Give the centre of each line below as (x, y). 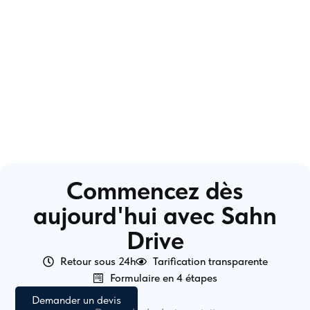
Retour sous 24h (98, 262)
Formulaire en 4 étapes (164, 278)
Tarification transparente (210, 262)
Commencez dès (155, 191)
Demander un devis (77, 300)
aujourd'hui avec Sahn (155, 216)
